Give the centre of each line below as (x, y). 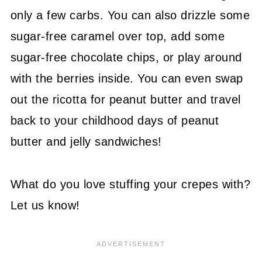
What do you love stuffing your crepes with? (130, 184)
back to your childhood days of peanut (115, 120)
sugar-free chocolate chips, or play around (126, 57)
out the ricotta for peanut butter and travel (125, 99)
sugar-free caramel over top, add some (118, 36)
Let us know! (45, 205)
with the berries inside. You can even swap (127, 78)
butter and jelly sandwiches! (86, 141)
